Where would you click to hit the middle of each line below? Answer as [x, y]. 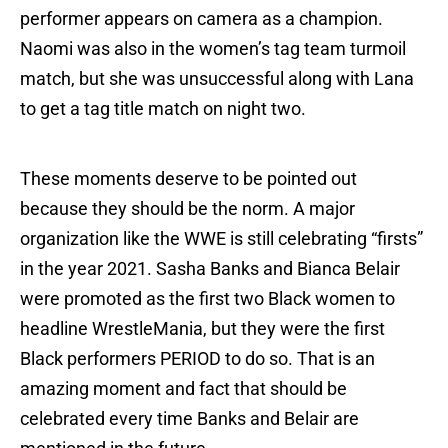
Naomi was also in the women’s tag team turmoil [213, 49]
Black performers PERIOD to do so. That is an [197, 359]
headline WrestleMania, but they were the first [202, 329]
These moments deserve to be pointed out [188, 179]
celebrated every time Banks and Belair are [189, 419]
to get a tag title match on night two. [163, 109]
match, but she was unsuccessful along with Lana [217, 79]
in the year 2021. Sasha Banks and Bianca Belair [210, 269]
